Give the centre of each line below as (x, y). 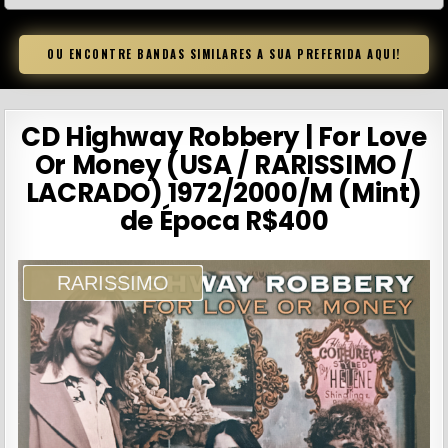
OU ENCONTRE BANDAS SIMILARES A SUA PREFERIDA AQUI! (224, 54)
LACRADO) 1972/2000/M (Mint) (224, 193)
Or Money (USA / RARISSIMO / (224, 165)
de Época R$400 (224, 221)
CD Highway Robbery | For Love (224, 137)
